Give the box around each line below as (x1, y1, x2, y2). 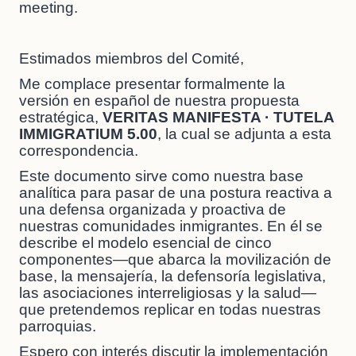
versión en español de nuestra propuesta (19, 92, 300, 110)
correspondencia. (19, 142, 138, 160)
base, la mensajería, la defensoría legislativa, (19, 268, 326, 285)
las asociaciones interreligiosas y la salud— (19, 284, 316, 302)
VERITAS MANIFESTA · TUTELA (103, 109, 334, 126)
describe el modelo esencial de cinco (19, 234, 272, 252)
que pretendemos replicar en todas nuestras (19, 301, 321, 319)
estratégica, (19, 109, 103, 126)
